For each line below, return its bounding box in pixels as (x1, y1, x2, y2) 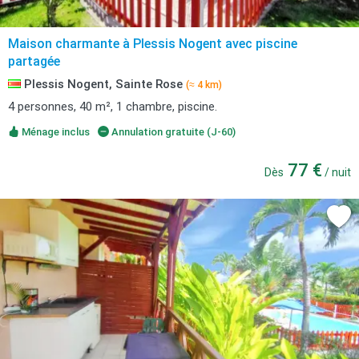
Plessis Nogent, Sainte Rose (21, 77, 186, 91)
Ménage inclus (19, 126, 90, 138)
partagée (8, 54, 60, 69)
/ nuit (322, 166, 351, 179)
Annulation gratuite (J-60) (108, 126, 236, 138)
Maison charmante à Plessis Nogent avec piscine (8, 36, 297, 51)
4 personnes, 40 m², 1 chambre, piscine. (8, 99, 217, 114)
